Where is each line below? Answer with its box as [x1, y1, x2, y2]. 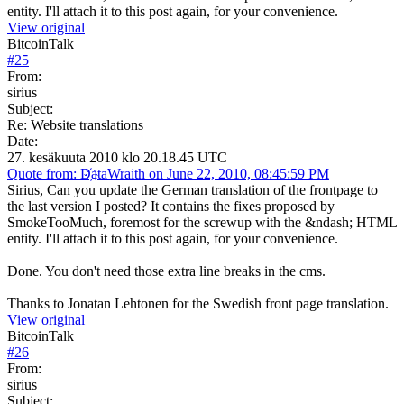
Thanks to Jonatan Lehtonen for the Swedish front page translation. [7, 295, 389, 311]
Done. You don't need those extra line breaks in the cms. [7, 262, 326, 279]
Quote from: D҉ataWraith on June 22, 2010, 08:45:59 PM [7, 165, 329, 181]
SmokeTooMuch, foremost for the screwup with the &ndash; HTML [7, 214, 397, 230]
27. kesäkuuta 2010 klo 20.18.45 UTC [7, 149, 227, 165]
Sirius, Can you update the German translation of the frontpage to [7, 181, 378, 197]
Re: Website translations [7, 116, 143, 133]
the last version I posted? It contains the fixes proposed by [7, 197, 335, 214]
